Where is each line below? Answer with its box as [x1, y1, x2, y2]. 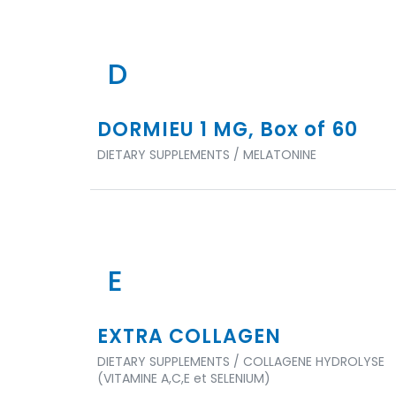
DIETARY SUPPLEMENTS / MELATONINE [97, 146, 316, 164]
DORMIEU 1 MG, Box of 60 [97, 116, 358, 143]
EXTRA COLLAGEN [97, 323, 281, 350]
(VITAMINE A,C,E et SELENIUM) [97, 369, 270, 387]
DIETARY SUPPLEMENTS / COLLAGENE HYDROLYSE [97, 353, 385, 370]
